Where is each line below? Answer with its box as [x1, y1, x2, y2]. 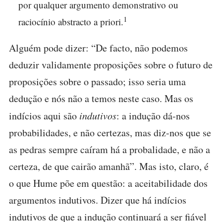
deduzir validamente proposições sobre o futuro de [9, 58, 213, 72]
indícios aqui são [9, 109, 79, 123]
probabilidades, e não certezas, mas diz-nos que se [9, 126, 211, 140]
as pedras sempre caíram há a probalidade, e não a [9, 143, 210, 157]
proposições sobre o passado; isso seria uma [9, 75, 186, 89]
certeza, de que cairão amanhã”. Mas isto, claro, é [9, 160, 209, 173]
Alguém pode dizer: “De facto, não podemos [9, 41, 188, 55]
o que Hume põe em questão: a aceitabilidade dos [9, 176, 208, 190]
